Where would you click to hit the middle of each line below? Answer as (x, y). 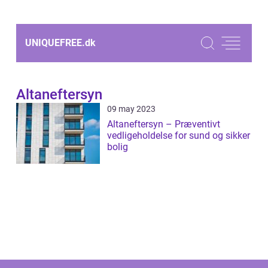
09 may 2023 (131, 109)
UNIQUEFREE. (55, 43)
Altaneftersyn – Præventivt (164, 124)
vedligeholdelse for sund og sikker (179, 135)
